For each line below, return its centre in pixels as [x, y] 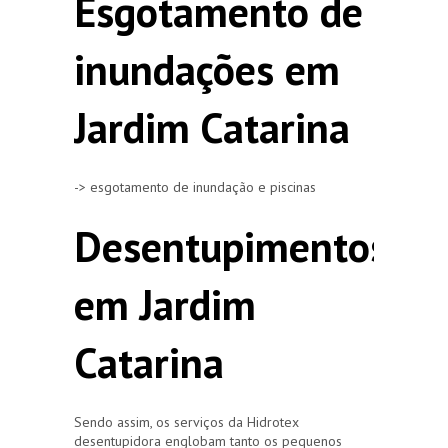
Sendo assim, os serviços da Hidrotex [186, 421]
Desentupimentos [231, 246]
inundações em [207, 69]
